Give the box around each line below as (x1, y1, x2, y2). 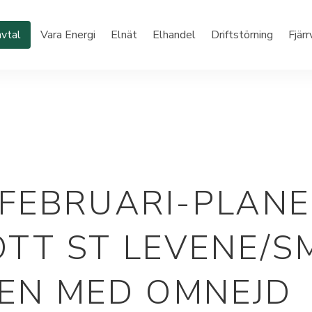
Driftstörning (211, 27, 273, 42)
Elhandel (153, 27, 196, 42)
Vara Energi (40, 27, 95, 42)
